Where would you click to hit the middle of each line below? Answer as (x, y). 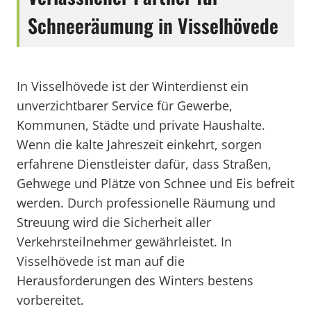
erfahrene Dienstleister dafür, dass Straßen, (144, 164)
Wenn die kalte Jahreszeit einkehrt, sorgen (139, 144)
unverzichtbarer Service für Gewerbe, (125, 106)
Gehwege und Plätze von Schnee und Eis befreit (155, 183)
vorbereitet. (50, 300)
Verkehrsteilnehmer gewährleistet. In (124, 242)
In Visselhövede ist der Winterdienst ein (133, 86)
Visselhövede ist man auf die (101, 261)
